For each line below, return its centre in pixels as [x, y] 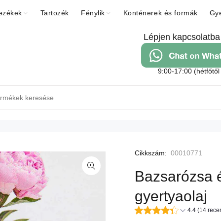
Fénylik [93, 13]
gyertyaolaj [171, 196]
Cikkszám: [151, 153]
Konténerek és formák [160, 13]
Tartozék [55, 13]
